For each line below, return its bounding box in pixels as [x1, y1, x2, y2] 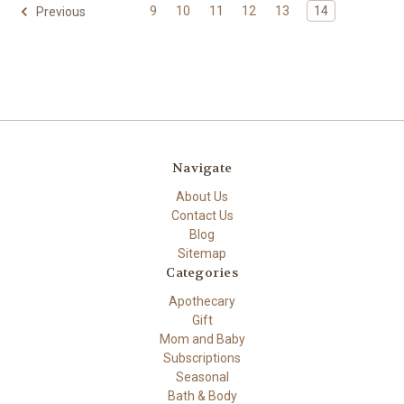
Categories [166, 263, 238, 280]
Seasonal [175, 369, 229, 384]
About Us [176, 188, 228, 204]
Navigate [172, 160, 232, 176]
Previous [33, 4, 86, 19]
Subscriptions [163, 350, 241, 365]
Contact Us [170, 207, 234, 223]
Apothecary [169, 293, 235, 308]
